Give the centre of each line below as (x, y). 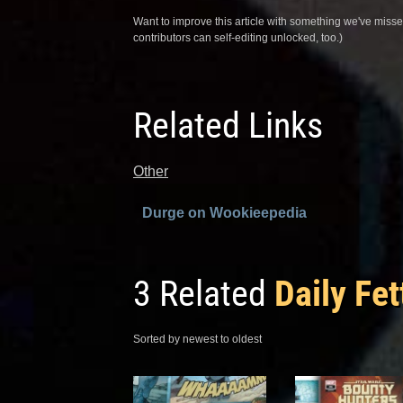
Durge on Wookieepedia (224, 212)
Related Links (228, 125)
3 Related (204, 293)
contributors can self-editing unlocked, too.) (238, 37)
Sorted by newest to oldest (197, 339)
